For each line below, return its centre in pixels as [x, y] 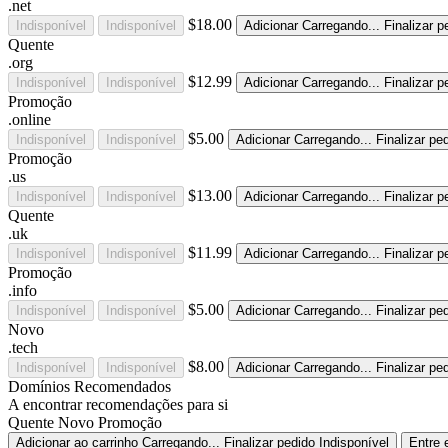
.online [29, 119]
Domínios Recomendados [89, 386]
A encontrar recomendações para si [118, 404]
